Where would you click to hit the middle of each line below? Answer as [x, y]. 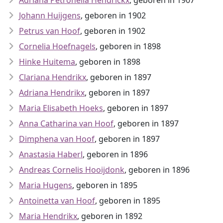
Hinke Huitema [47, 62]
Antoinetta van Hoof [57, 201]
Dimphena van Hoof [57, 139]
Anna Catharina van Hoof [66, 123]
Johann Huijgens [50, 15]
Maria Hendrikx [48, 216]
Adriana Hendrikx [52, 93]
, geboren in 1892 [110, 216]
